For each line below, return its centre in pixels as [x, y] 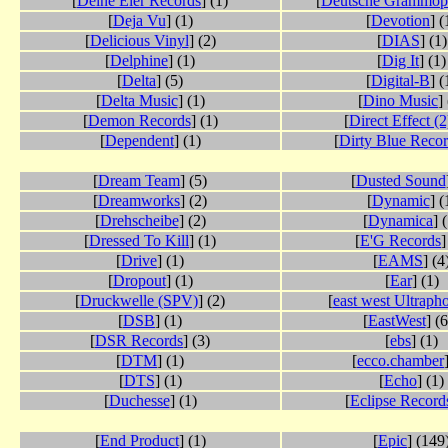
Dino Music [400, 101]
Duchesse [139, 401]
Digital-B [400, 81]
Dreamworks [139, 201]
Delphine [139, 61]
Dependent [139, 141]
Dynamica [400, 221]
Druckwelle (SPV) [139, 301]
